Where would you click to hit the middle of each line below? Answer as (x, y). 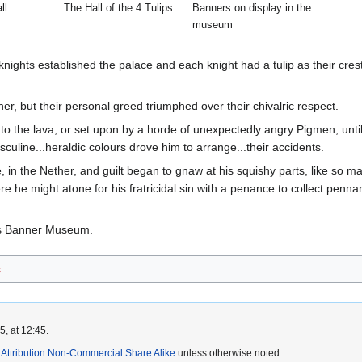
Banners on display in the (252, 8)
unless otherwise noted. (229, 353)
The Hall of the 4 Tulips (118, 8)
